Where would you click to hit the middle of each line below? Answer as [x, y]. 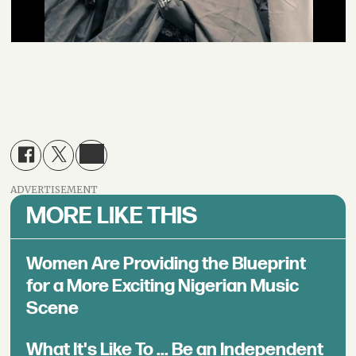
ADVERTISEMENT [54, 189]
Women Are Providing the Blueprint [166, 264]
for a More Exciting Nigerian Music [163, 286]
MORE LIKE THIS [112, 216]
